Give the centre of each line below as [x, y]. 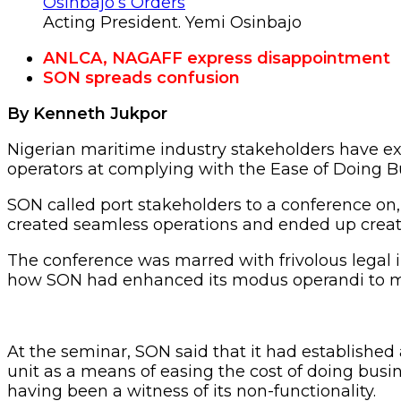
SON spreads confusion [141, 77]
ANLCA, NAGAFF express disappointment [217, 58]
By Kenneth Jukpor [87, 113]
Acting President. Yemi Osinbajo [172, 22]
